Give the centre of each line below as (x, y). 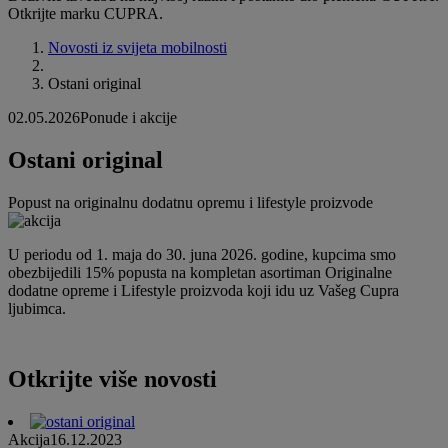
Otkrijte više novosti (112, 379)
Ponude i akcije (128, 118)
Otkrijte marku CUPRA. (85, 14)
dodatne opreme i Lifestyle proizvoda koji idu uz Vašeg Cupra (203, 291)
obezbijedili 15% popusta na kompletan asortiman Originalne (200, 273)
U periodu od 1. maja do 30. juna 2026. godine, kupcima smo (202, 255)
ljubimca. (37, 309)
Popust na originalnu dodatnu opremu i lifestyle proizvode (190, 203)
